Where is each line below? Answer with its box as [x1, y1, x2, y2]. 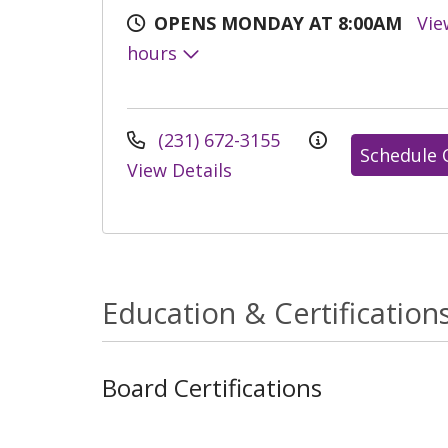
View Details [127, 157, 232, 182]
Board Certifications [102, 370, 322, 404]
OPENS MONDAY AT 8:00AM [154, 10, 402, 35]
